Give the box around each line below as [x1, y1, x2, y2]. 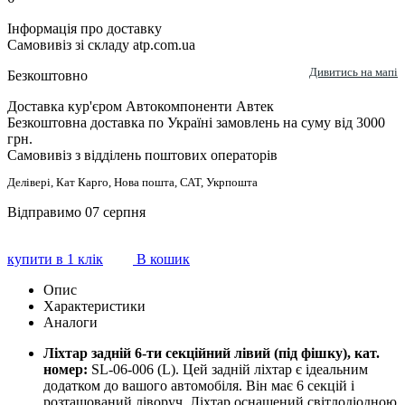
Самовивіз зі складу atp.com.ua [7, 37, 195, 53]
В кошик [133, 251, 190, 268]
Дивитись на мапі [309, 65, 398, 80]
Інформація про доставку [7, 21, 162, 37]
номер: [43, 362, 88, 378]
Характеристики [43, 298, 146, 315]
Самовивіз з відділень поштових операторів [7, 147, 278, 164]
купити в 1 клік [7, 251, 103, 268]
